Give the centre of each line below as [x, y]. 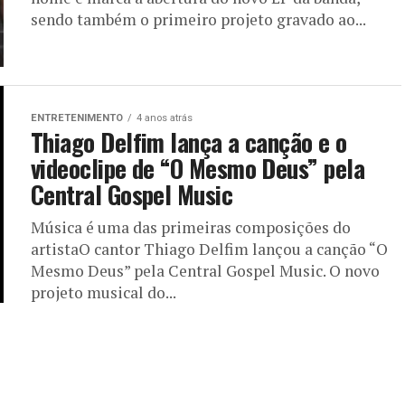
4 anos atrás [165, 118]
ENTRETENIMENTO [77, 118]
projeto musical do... [104, 292]
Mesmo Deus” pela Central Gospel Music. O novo [205, 271]
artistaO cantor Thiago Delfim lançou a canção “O [209, 249]
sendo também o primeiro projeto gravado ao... [198, 19]
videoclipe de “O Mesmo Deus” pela [198, 168]
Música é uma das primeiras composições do [191, 227]
